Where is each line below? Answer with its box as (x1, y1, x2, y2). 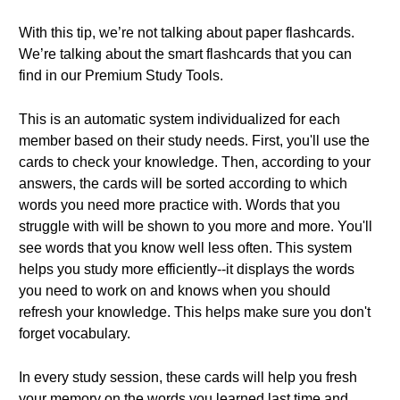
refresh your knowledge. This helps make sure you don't (19, 304, 371, 320)
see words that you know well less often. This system (19, 240, 352, 255)
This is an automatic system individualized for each (19, 112, 340, 127)
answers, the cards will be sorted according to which (19, 176, 347, 191)
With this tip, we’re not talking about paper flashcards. (19, 25, 354, 40)
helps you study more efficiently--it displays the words (19, 262, 354, 277)
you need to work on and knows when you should (19, 283, 330, 298)
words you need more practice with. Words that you (19, 197, 340, 212)
